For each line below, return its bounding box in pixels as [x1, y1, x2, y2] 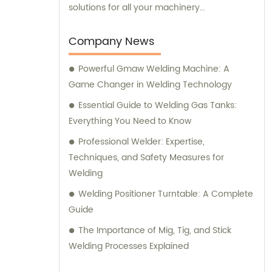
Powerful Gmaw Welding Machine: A [78, 61, 229, 76]
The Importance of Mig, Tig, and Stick [78, 223, 231, 237]
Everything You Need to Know [69, 114, 191, 128]
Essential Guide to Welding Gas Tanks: [78, 98, 237, 112]
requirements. [69, 16, 127, 30]
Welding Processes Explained [69, 239, 189, 253]
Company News [69, 32, 154, 50]
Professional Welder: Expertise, [78, 134, 205, 149]
